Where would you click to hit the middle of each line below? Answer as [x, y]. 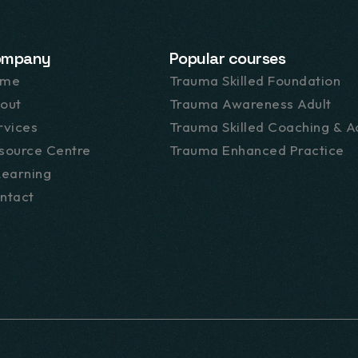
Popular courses [227, 58]
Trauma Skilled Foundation [255, 80]
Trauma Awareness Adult [250, 103]
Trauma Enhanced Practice [257, 150]
